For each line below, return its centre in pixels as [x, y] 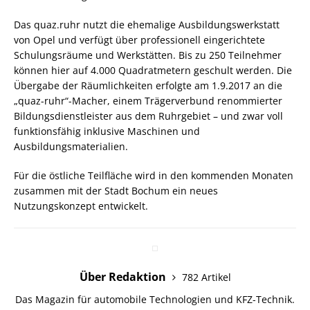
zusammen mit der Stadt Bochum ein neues [116, 190]
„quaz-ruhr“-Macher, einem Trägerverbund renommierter [148, 100]
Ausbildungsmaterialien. [71, 146]
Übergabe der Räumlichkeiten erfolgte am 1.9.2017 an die [148, 85]
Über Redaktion [124, 276]
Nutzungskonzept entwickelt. [81, 206]
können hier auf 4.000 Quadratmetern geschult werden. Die [153, 70]
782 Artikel [206, 277]
